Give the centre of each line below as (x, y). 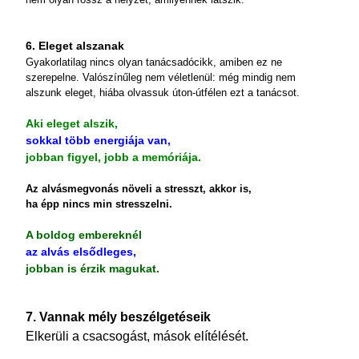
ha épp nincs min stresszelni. (99, 204)
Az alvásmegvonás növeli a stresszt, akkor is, (139, 189)
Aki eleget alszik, (72, 123)
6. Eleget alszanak (75, 46)
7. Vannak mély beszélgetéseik (118, 317)
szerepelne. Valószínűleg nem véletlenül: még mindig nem (161, 77)
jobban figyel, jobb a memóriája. (113, 157)
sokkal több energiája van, (98, 140)
